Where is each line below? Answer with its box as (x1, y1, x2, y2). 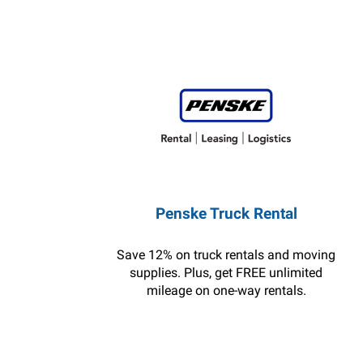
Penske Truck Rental (155, 204, 297, 223)
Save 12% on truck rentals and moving (117, 247, 336, 263)
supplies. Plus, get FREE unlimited (130, 265, 323, 280)
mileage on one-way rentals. (146, 283, 306, 298)
